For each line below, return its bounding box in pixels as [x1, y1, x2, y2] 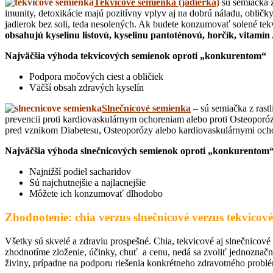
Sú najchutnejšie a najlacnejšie [29, 177, 146, 188]
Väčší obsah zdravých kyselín [29, 82, 144, 93]
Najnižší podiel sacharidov [29, 166, 131, 177]
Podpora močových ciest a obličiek [29, 71, 163, 82]
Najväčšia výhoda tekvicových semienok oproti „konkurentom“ [5, 51, 266, 62]
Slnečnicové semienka [102, 103, 191, 114]
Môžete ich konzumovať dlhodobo [29, 188, 163, 199]
